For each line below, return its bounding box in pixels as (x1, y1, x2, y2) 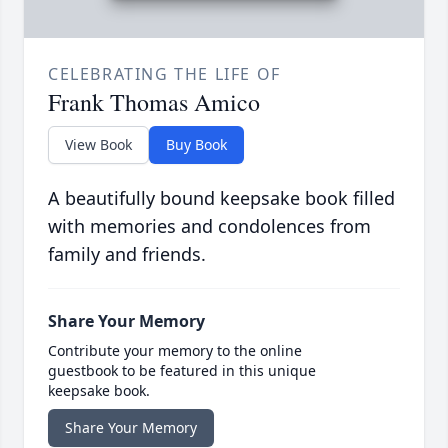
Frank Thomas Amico (48, 86, 260, 119)
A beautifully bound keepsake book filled (48, 186, 395, 211)
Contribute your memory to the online (48, 341, 302, 361)
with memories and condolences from (48, 214, 371, 239)
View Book (65, 135, 132, 155)
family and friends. (48, 242, 206, 267)
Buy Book (166, 135, 227, 155)
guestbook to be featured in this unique (48, 361, 316, 381)
